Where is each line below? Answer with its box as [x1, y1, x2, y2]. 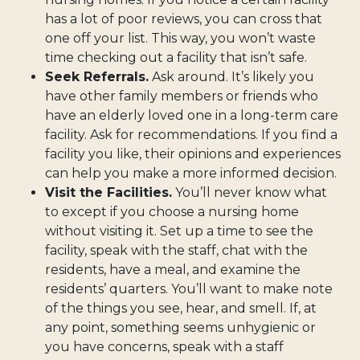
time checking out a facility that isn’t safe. [45, 49, 307, 65]
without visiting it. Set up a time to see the [45, 223, 313, 239]
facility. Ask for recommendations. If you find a [45, 126, 337, 142]
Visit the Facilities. [45, 184, 172, 200]
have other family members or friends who [45, 88, 318, 104]
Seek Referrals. [45, 68, 149, 84]
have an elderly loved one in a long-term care [45, 107, 338, 123]
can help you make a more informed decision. [45, 165, 337, 181]
